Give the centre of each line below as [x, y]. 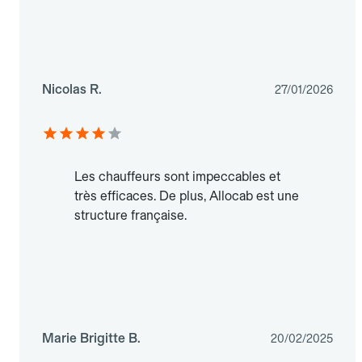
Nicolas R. [72, 90]
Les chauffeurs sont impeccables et [177, 177]
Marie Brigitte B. [91, 339]
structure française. [130, 216]
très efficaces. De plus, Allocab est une [187, 196]
